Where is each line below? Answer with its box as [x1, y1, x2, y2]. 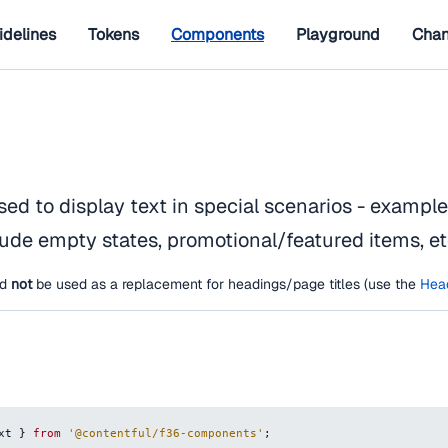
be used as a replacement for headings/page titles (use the [32, 275, 420, 293]
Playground [296, 23, 380, 45]
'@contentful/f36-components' [68, 426, 264, 440]
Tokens [88, 23, 139, 45]
